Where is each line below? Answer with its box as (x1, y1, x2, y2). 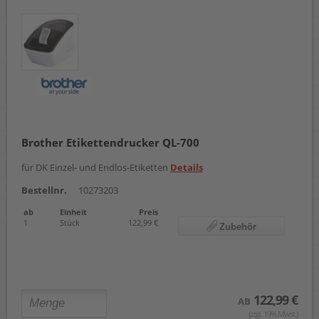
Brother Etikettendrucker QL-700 (21, 135, 199, 150)
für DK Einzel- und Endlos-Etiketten (21, 160, 170, 174)
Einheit (60, 206, 87, 217)
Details (170, 160, 203, 174)
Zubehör (219, 221, 256, 232)
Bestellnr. (21, 183, 67, 197)
